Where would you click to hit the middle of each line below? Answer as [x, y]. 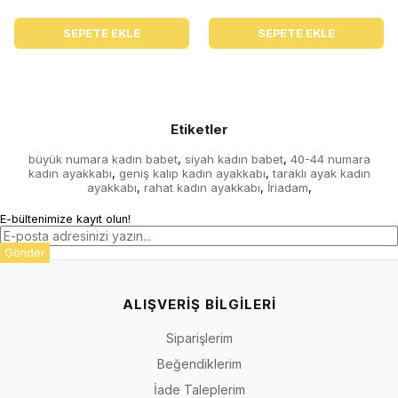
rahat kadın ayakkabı [202, 188]
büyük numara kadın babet [103, 159]
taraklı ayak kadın [321, 174]
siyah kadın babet [234, 159]
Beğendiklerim [199, 364]
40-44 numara [330, 159]
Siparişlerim [199, 338]
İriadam [287, 188]
